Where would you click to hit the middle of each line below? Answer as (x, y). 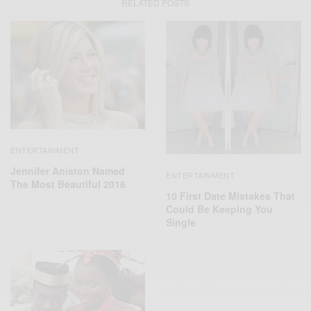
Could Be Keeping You (219, 209)
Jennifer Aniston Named (68, 171)
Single (181, 222)
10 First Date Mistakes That (230, 196)
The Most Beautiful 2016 (68, 184)
